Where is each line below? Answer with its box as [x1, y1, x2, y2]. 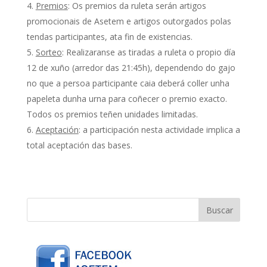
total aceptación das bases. [26, 139, 132, 151]
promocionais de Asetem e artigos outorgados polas [26, 15, 231, 27]
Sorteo [35, 46, 62, 58]
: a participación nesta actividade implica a [78, 123, 240, 135]
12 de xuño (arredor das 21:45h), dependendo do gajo [26, 61, 235, 73]
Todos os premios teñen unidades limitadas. [26, 108, 198, 120]
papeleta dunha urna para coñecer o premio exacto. [26, 92, 227, 104]
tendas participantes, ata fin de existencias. [26, 30, 193, 42]
